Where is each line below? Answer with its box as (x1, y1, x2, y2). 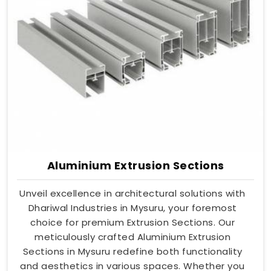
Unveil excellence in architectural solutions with (19, 186, 246, 200)
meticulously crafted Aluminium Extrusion (34, 230, 230, 243)
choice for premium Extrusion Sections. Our (30, 215, 235, 229)
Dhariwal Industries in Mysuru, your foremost (28, 201, 237, 214)
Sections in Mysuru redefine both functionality (22, 244, 243, 258)
